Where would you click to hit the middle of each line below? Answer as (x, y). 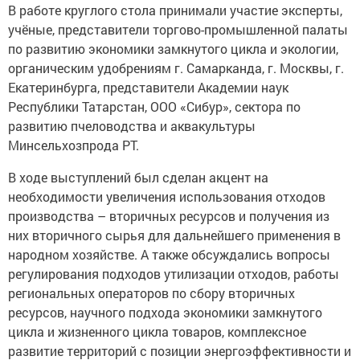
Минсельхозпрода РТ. (75, 145)
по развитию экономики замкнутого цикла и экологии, (173, 49)
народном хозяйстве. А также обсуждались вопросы (169, 255)
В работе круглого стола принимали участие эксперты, (175, 10)
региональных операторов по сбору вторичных (151, 293)
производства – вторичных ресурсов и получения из (169, 216)
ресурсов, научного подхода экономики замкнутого (165, 313)
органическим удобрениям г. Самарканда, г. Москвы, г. (176, 68)
